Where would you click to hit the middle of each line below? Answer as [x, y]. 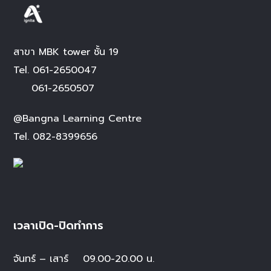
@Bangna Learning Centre [78, 119]
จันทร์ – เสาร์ [41, 259]
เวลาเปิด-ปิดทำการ [59, 226]
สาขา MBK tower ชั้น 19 [66, 52]
